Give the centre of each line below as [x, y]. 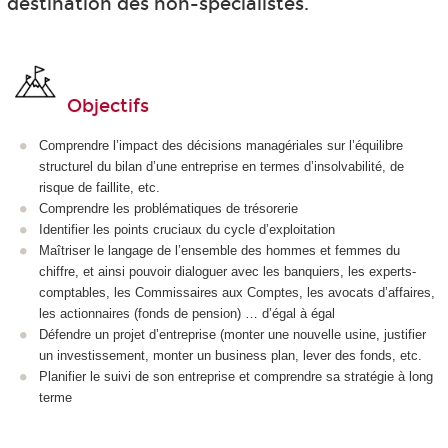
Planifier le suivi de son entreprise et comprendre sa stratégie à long [236, 376]
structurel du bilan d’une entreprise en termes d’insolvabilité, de [221, 166]
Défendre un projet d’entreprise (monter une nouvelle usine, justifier [232, 334]
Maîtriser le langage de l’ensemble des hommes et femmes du [219, 250]
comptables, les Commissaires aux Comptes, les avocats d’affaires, [237, 292]
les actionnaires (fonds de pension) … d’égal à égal [187, 313]
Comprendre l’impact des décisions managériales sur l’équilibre [221, 145]
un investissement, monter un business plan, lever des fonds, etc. [230, 355]
